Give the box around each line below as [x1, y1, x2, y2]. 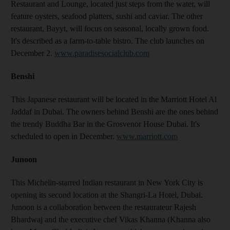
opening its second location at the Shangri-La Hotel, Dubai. [11, 190, 203, 199]
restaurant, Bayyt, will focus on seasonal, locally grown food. [11, 24, 209, 33]
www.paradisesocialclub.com [54, 49, 149, 57]
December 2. [11, 49, 54, 57]
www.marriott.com [117, 132, 178, 141]
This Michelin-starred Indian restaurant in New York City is [11, 178, 203, 187]
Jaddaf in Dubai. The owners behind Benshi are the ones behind [11, 107, 218, 116]
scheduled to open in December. [11, 132, 117, 141]
